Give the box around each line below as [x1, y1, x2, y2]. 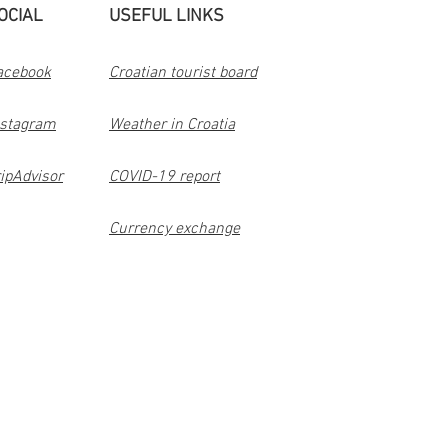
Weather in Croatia [109, 115, 235, 135]
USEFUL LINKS [109, 6, 224, 27]
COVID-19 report [109, 167, 220, 187]
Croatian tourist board [109, 63, 257, 83]
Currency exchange [109, 219, 240, 239]
